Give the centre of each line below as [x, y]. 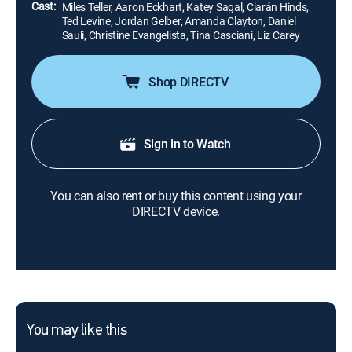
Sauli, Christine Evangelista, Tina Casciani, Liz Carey [181, 35]
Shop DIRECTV [189, 82]
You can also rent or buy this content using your [176, 196]
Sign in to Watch [187, 144]
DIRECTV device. [176, 211]
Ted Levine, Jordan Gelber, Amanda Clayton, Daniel [179, 21]
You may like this [77, 331]
